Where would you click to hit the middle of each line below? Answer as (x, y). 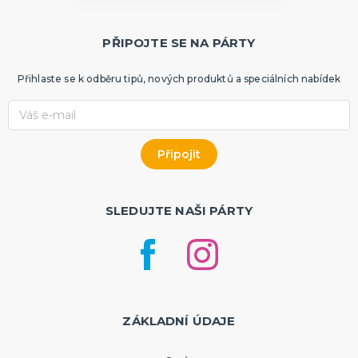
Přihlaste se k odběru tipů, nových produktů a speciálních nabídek (179, 79)
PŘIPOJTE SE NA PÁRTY (179, 43)
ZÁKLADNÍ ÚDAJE (179, 321)
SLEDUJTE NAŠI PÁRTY (179, 211)
